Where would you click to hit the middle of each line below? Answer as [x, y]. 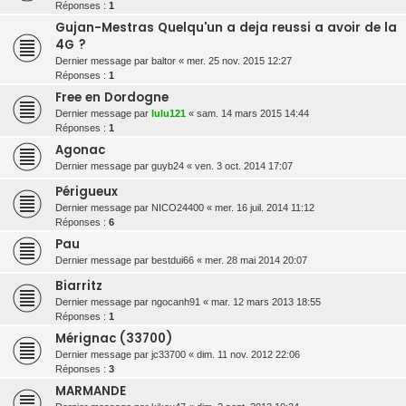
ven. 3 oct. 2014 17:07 [244, 166]
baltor [164, 61]
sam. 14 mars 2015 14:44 [253, 114]
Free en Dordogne [112, 98]
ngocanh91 [176, 302]
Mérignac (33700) [114, 339]
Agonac [80, 150]
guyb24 [168, 166]
